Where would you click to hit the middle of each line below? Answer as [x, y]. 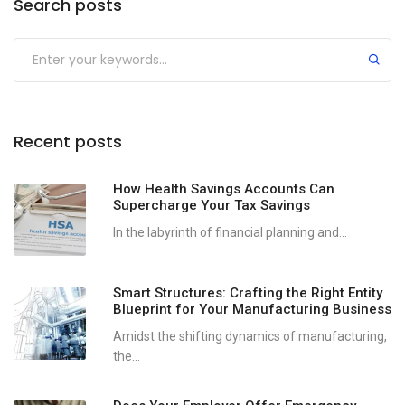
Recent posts [68, 142]
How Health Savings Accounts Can [224, 189]
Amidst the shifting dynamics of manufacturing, [250, 337]
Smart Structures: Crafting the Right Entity [248, 293]
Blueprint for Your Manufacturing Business [252, 310]
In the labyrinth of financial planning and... [230, 233]
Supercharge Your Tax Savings [212, 206]
